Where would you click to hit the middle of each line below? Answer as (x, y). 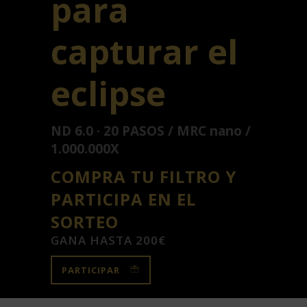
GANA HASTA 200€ (108, 240)
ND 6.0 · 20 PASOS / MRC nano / (151, 131)
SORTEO (85, 221)
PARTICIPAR (91, 270)
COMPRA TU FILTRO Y (144, 176)
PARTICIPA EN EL (123, 199)
